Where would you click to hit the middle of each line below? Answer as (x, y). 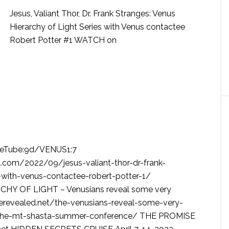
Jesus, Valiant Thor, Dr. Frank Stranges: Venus (93, 14)
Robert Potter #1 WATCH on (63, 40)
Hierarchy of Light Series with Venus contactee (97, 27)
